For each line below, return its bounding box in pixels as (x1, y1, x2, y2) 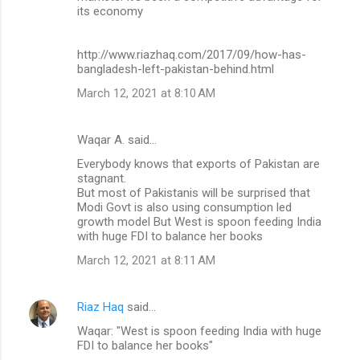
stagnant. (77, 170, 126, 186)
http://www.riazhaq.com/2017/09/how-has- (77, 47, 306, 62)
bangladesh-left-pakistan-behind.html (77, 61, 274, 76)
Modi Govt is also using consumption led (77, 199, 292, 215)
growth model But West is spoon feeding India (77, 214, 321, 229)
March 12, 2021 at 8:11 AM (77, 252, 215, 268)
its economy (77, 3, 143, 18)
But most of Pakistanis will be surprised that (77, 185, 310, 200)
